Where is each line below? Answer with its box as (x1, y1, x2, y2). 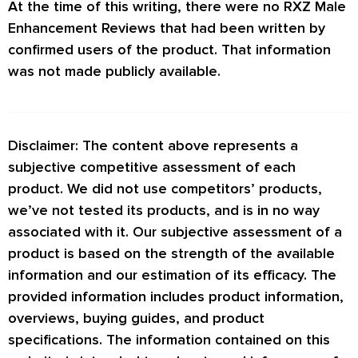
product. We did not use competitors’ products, (8, 179, 322, 197)
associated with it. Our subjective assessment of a (8, 222, 342, 241)
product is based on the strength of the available (8, 244, 335, 262)
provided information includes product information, (8, 287, 344, 305)
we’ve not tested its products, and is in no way (8, 201, 320, 219)
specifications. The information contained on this (8, 330, 330, 348)
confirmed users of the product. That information (8, 41, 331, 59)
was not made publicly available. (8, 62, 221, 81)
